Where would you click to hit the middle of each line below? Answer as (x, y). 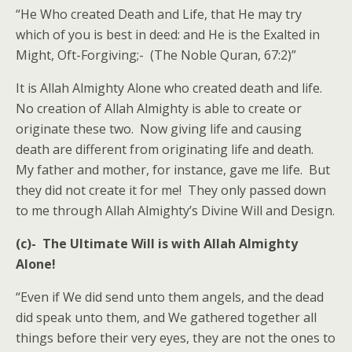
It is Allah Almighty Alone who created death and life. (170, 88)
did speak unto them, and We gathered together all (166, 317)
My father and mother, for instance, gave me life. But (173, 170)
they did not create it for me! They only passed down (171, 190)
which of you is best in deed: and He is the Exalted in (168, 35)
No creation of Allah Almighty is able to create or (159, 108)
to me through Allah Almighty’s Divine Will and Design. (175, 211)
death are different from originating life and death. (166, 149)
